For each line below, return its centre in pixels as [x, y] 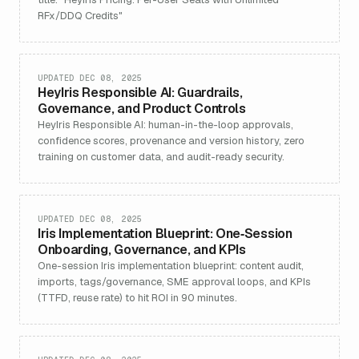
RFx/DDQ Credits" [80, 16]
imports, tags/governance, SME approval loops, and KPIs [174, 282]
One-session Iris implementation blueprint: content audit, [171, 266]
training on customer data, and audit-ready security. [161, 157]
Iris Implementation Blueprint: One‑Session [165, 234]
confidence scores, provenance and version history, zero [171, 141]
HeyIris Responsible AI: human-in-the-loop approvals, [165, 125]
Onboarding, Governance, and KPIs [142, 250]
